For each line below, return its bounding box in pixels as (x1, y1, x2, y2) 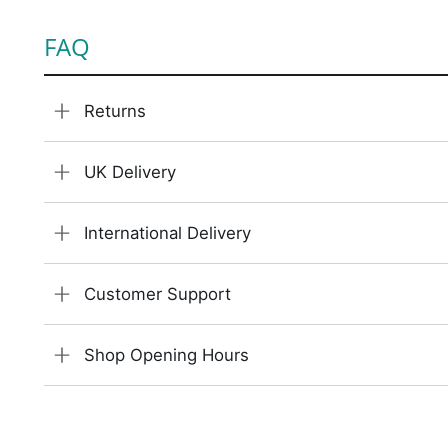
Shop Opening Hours (83, 345, 249, 365)
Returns (83, 101, 146, 121)
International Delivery (83, 223, 251, 243)
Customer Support (83, 284, 231, 304)
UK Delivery (83, 162, 176, 182)
